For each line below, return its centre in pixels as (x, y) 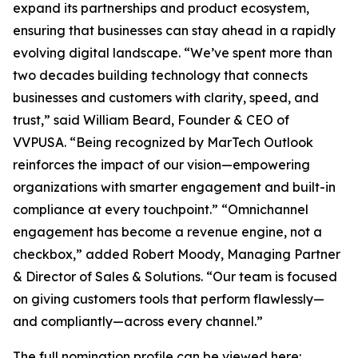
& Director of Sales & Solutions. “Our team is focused (175, 276)
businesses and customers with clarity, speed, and (166, 97)
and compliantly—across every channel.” (138, 321)
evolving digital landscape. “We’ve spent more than (173, 52)
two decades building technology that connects (160, 75)
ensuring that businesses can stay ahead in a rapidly (174, 30)
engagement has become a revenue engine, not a (167, 231)
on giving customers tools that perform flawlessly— (169, 298)
